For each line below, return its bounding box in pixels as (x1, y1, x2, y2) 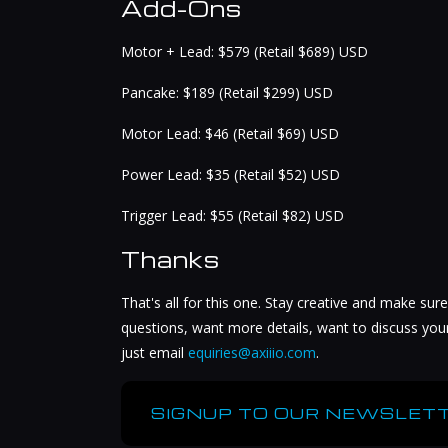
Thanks (120, 245, 220, 274)
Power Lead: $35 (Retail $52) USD (120, 165, 340, 185)
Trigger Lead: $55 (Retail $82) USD (120, 206, 344, 226)
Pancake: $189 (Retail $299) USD (120, 83, 333, 103)
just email (120, 343, 188, 363)
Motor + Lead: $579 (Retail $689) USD (120, 42, 368, 62)
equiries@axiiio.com (187, 343, 316, 363)
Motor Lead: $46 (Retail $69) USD (120, 124, 339, 144)
